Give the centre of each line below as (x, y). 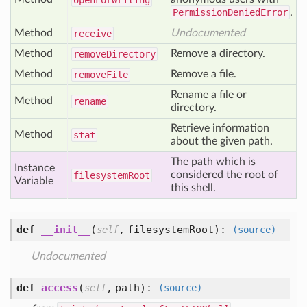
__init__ (66, 230)
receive (93, 34)
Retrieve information (220, 128)
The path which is (213, 162)
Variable (34, 181)
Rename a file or (209, 95)
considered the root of (224, 175)
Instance (35, 168)
